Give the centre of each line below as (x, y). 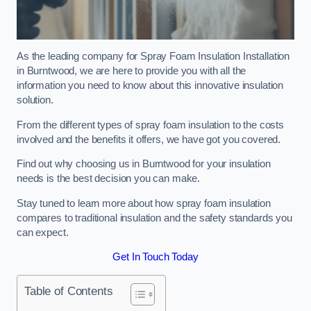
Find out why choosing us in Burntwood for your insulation (144, 164)
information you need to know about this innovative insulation (150, 86)
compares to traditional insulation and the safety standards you (154, 218)
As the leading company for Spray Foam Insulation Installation (153, 57)
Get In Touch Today (155, 257)
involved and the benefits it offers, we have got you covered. (149, 139)
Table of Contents (69, 291)
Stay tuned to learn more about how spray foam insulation (144, 203)
